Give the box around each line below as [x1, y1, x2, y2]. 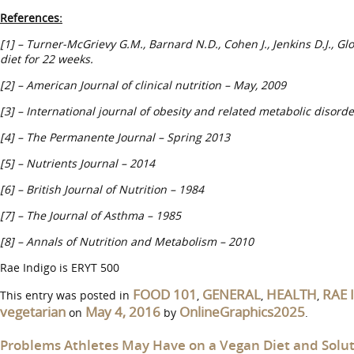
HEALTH [266, 285, 317, 303]
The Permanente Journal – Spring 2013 [26, 130, 230, 145]
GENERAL [202, 285, 261, 303]
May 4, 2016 [85, 303, 160, 321]
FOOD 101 [133, 285, 197, 303]
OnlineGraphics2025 [179, 303, 305, 321]
